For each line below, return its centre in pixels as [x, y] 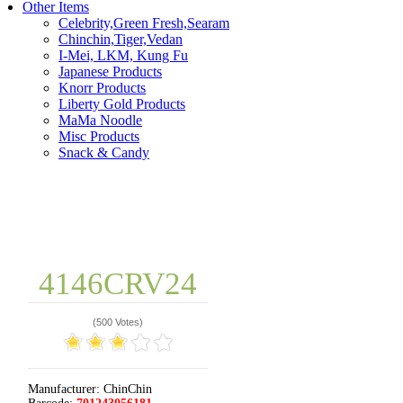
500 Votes [118, 322]
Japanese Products [110, 72]
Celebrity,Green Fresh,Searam [144, 23]
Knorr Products [102, 88]
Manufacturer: [64, 389]
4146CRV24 [118, 284]
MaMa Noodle [100, 120]
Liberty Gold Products [122, 104]
